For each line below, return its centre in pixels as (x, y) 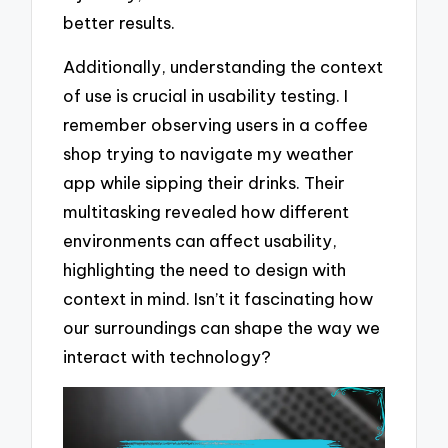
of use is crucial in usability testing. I (206, 96)
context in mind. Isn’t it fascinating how (218, 299)
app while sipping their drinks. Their (204, 183)
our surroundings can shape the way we (222, 328)
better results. (119, 22)
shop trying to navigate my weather (209, 154)
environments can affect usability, (200, 241)
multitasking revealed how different (206, 212)
